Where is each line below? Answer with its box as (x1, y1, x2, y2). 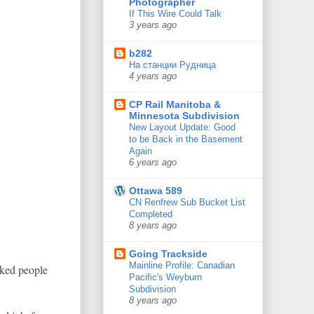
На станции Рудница (129, 60, 216, 71)
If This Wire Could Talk (129, 8, 221, 20)
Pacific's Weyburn (129, 272, 202, 283)
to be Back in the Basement (129, 134, 243, 145)
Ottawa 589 (129, 185, 182, 197)
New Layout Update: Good (129, 122, 235, 133)
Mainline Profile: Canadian (129, 260, 235, 271)
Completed (129, 209, 172, 220)
